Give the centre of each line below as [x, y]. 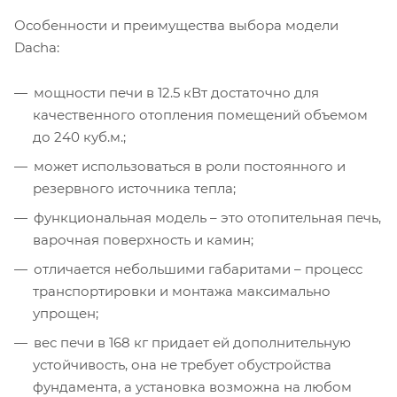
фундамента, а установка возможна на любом [192, 386]
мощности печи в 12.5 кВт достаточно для [176, 92]
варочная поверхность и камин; [143, 239]
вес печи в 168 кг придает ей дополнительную [192, 342]
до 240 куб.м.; [79, 136]
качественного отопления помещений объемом [200, 114]
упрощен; [66, 313]
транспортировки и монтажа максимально [182, 291]
